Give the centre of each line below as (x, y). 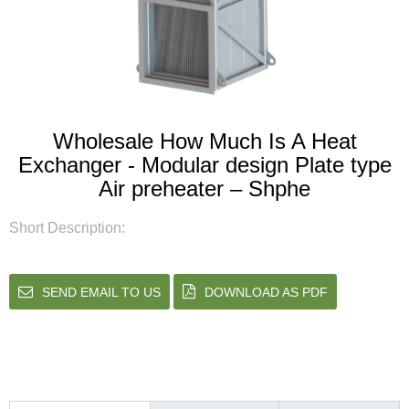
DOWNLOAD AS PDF (266, 293)
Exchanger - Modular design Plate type (204, 165)
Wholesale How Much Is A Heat (204, 142)
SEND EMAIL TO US (101, 293)
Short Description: (67, 228)
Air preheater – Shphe (204, 189)
